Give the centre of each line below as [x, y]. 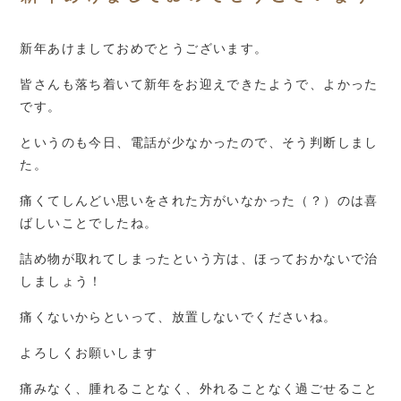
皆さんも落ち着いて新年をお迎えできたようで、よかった [199, 84]
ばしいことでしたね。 [89, 223]
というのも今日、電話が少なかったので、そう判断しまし [199, 142]
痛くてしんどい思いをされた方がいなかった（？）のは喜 [199, 200]
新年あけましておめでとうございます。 [144, 48]
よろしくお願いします [89, 353]
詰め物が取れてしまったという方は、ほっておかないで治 [199, 259]
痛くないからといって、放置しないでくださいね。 [179, 317]
